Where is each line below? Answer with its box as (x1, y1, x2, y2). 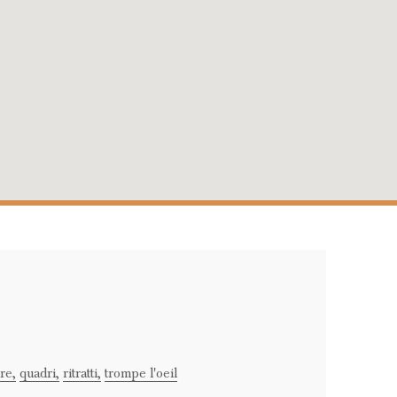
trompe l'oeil (104, 365, 177, 381)
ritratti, (62, 365, 101, 381)
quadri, (19, 365, 59, 381)
